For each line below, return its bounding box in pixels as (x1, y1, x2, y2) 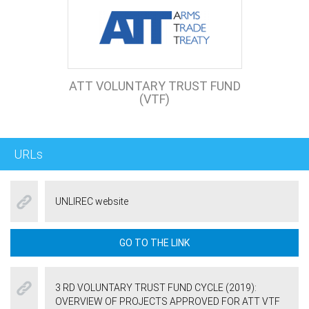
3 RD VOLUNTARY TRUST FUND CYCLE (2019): (55, 282, 257, 293)
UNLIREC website (55, 196, 128, 207)
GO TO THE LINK (119, 237, 190, 248)
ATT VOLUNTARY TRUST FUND (68, 79, 241, 93)
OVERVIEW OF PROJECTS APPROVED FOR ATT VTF (55, 296, 280, 307)
